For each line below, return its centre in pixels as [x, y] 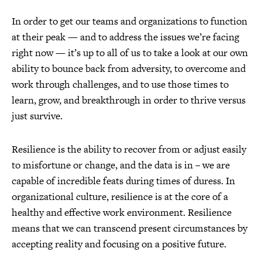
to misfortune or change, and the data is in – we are [121, 165]
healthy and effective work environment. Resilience [122, 212]
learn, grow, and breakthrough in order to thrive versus [129, 100]
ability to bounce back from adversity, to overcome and [129, 68]
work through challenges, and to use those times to [120, 84]
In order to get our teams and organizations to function [130, 21]
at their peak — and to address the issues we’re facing [125, 37]
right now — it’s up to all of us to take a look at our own [130, 53]
